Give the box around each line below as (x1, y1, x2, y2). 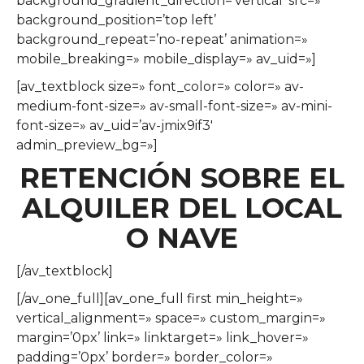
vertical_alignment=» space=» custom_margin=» (16, 310, 326, 326)
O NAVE (126, 220, 238, 255)
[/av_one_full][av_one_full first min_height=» (16, 290, 303, 306)
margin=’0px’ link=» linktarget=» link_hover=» (16, 329, 309, 345)
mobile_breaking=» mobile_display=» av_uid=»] (16, 50, 316, 67)
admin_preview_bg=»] (16, 136, 158, 153)
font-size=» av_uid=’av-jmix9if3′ (16, 117, 213, 133)
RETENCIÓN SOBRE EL (19, 160, 344, 195)
